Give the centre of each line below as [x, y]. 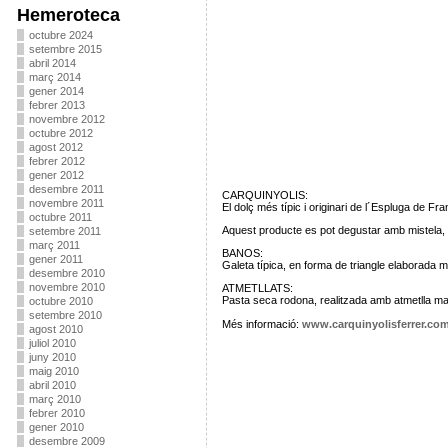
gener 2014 [56, 91]
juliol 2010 [52, 343]
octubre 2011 [60, 217]
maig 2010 [53, 371]
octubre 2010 [60, 301]
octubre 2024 [60, 35]
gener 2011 [55, 259]
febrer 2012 [56, 161]
